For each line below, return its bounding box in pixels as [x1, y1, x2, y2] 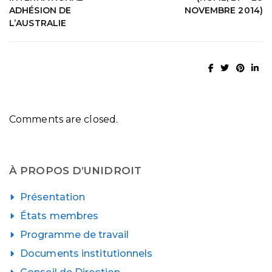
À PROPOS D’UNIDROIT [9, 165, 141, 177]
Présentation [20, 191, 86, 203]
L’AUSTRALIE [9, 17, 67, 29]
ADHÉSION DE [9, 4, 72, 16]
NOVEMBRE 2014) [184, 4, 263, 16]
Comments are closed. [9, 114, 118, 126]
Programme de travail [20, 229, 129, 241]
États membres [20, 210, 99, 222]
